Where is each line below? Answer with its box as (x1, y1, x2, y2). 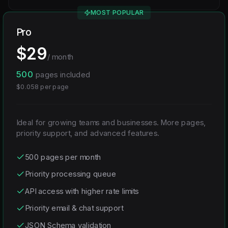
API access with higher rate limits (24, 186, 139, 196)
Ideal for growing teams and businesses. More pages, (16, 118, 206, 127)
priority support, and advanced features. (16, 128, 159, 138)
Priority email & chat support (24, 203, 123, 213)
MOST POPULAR (90, 8, 144, 17)
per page (38, 82, 69, 91)
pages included (33, 70, 91, 79)
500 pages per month (24, 152, 101, 161)
